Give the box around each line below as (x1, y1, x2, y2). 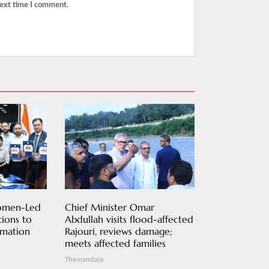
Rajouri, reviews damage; (65, 225, 173, 238)
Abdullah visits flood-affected (65, 213, 194, 226)
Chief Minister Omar (65, 201, 155, 214)
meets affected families (65, 237, 166, 250)
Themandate (65, 255, 104, 265)
